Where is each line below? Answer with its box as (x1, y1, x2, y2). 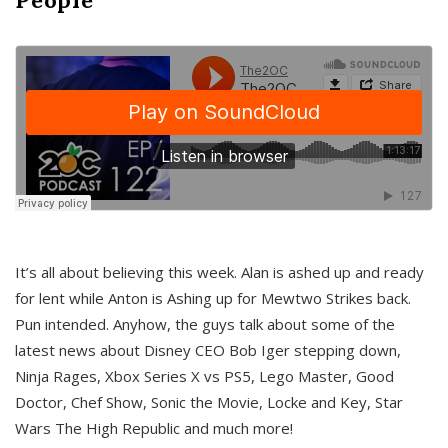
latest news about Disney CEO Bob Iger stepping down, (15, 339, 401, 360)
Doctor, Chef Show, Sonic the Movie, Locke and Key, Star (15, 391, 403, 412)
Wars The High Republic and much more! (15, 417, 293, 438)
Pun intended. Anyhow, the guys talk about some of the (15, 313, 395, 334)
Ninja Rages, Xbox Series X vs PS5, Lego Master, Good (15, 365, 394, 386)
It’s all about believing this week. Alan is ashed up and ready (15, 261, 424, 282)
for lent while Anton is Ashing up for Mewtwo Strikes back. (15, 287, 411, 308)
